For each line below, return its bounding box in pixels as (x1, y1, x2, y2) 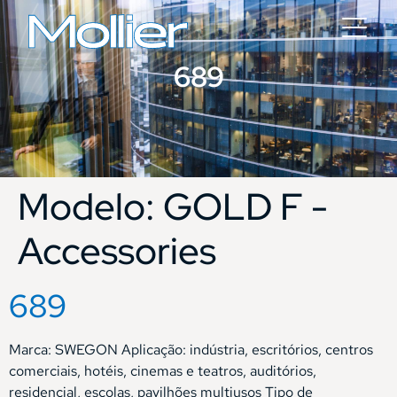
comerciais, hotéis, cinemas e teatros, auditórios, (9, 362, 316, 380)
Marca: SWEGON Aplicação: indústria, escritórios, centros (9, 340, 373, 359)
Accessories (18, 226, 216, 276)
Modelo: (18, 182, 163, 231)
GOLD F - (163, 182, 328, 231)
